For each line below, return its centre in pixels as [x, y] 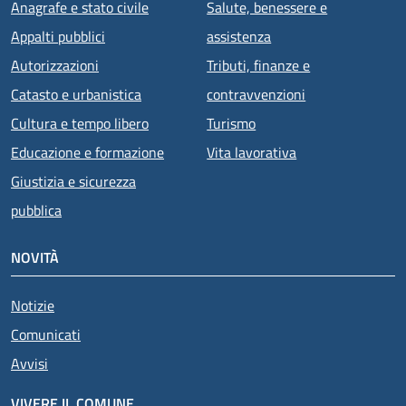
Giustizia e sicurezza [73, 181]
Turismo [232, 123]
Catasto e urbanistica [76, 94]
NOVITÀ [35, 257]
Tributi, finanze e [259, 65]
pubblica [36, 210]
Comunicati [46, 334]
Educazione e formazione [87, 152]
